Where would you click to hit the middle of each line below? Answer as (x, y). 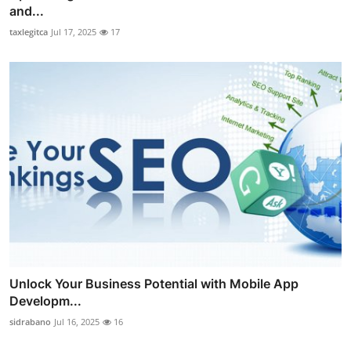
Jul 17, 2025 (74, 31)
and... (27, 11)
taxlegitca (29, 31)
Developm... (45, 301)
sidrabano (30, 322)
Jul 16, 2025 (77, 322)
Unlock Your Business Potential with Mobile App (154, 284)
